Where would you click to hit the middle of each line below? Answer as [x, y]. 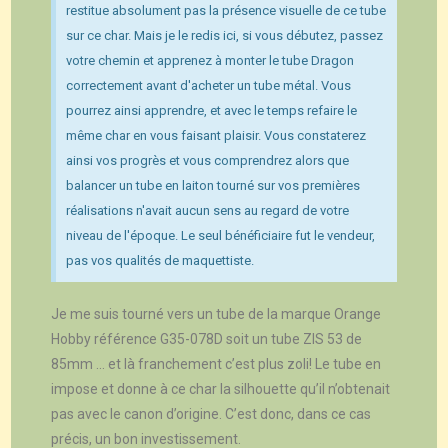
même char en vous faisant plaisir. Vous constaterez [216, 135]
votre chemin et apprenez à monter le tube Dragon [210, 60]
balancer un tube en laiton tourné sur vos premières [213, 185]
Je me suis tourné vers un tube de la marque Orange [216, 313]
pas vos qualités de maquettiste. [160, 260]
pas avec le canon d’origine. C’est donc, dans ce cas [211, 413]
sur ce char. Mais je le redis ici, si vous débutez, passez [225, 35]
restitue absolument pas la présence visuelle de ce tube [226, 10]
